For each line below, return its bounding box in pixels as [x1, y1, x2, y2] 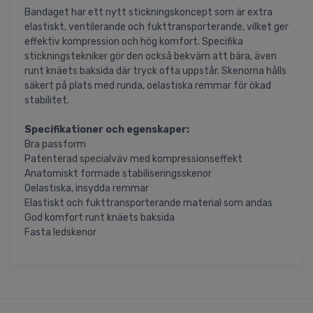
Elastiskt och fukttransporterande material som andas [24, 197, 272, 210]
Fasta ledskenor [24, 226, 96, 239]
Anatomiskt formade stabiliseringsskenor [24, 168, 212, 180]
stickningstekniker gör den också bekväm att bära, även [24, 50, 277, 63]
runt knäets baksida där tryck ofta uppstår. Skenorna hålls [24, 65, 286, 78]
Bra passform [24, 138, 86, 151]
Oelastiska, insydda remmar [24, 182, 149, 195]
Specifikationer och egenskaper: [24, 124, 189, 136]
